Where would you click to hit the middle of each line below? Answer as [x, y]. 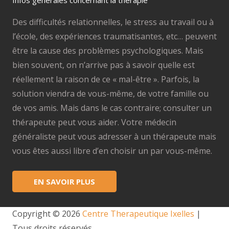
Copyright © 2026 [47, 213]
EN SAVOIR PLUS [64, 181]
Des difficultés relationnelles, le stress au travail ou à [113, 22]
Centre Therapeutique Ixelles [138, 213]
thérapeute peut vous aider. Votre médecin [94, 122]
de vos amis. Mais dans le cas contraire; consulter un [112, 108]
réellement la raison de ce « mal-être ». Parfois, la [106, 79]
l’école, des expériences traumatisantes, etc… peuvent [114, 37]
